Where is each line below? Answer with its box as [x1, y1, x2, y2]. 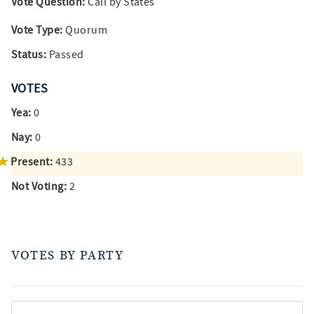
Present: [11, 155, 53, 169]
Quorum [62, 23, 108, 37]
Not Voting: [11, 179, 67, 193]
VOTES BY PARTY [11, 247, 124, 264]
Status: [11, 48, 47, 62]
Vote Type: [11, 23, 63, 37]
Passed [46, 48, 84, 62]
